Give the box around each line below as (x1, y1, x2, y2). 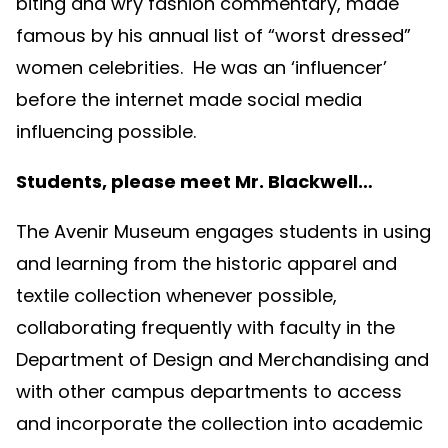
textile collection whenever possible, (16, 283, 337, 309)
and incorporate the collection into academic (16, 411, 423, 437)
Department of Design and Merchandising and (16, 347, 429, 373)
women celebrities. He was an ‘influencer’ (16, 55, 387, 81)
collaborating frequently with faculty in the (16, 315, 395, 341)
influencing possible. (16, 119, 196, 145)
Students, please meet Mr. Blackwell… (16, 169, 373, 195)
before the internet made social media (16, 87, 362, 113)
